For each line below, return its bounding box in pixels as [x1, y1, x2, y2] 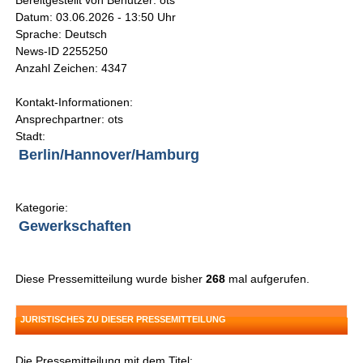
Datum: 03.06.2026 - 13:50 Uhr [15, 11, 177, 24]
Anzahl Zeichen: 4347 [15, 62, 128, 75]
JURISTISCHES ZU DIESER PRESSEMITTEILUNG [20, 314, 227, 325]
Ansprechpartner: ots [15, 113, 124, 126]
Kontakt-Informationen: [15, 96, 134, 109]
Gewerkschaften [19, 218, 132, 235]
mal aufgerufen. [225, 272, 310, 286]
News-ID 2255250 [15, 45, 109, 58]
